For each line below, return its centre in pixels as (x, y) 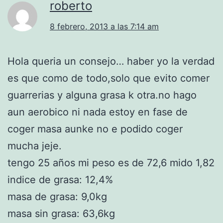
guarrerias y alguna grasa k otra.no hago (102, 95)
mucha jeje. (35, 146)
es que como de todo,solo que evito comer (109, 78)
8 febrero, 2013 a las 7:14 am (104, 26)
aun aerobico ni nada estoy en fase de (98, 112)
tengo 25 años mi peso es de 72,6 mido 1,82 (111, 163)
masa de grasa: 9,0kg (57, 196)
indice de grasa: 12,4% (60, 179)
